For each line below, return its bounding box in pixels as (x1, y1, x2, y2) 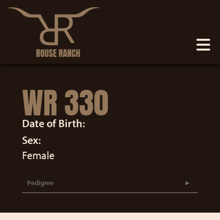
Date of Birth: (22, 116, 85, 130)
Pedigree (27, 178, 54, 187)
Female (22, 148, 55, 162)
